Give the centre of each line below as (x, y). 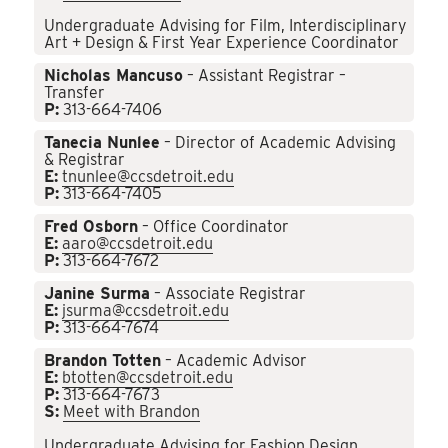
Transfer (75, 93)
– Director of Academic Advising (278, 143)
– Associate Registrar (228, 294)
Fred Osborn (91, 227)
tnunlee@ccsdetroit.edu (148, 177)
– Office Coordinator (214, 227)
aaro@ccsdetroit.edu (138, 244)
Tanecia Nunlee (102, 143)
